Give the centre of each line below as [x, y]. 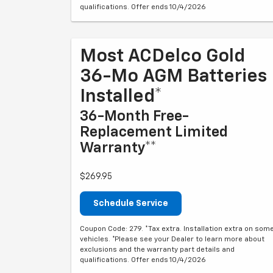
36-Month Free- [134, 116]
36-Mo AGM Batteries [173, 76]
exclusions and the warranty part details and [157, 250]
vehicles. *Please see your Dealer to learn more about [172, 239]
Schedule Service [131, 203]
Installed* [121, 97]
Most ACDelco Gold [162, 56]
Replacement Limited [154, 132]
